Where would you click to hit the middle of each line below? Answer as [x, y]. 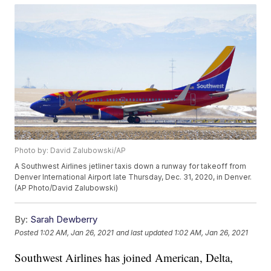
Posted [28, 232]
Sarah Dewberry [64, 220]
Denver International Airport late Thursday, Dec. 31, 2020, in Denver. [133, 177]
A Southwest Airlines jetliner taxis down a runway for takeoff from [131, 166]
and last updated [145, 232]
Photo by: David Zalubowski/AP [70, 151]
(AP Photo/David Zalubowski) [67, 188]
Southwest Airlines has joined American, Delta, [124, 258]
